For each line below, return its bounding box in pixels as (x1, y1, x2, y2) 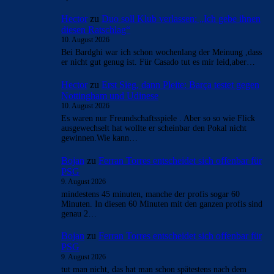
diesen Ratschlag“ (61, 24, 130, 35)
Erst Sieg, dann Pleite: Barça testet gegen (102, 79, 259, 90)
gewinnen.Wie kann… (61, 133, 138, 143)
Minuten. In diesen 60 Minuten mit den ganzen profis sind (61, 199, 262, 209)
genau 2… (61, 209, 97, 218)
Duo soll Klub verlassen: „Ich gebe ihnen (102, 13, 261, 24)
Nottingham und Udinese (61, 90, 158, 101)
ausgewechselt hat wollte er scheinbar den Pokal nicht (61, 124, 246, 133)
